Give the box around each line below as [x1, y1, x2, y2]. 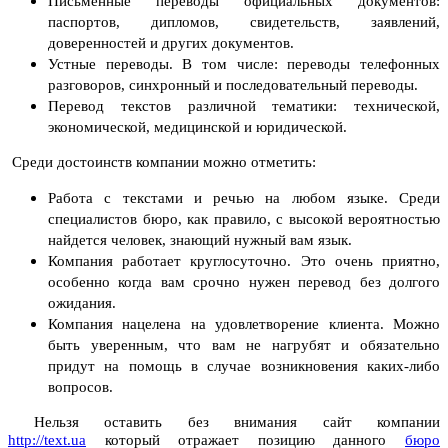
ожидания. [48, 295, 116, 312]
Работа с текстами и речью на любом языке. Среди [48, 190, 440, 207]
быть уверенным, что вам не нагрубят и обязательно [48, 337, 440, 354]
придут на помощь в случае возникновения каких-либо [48, 358, 440, 375]
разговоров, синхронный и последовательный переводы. [48, 77, 418, 94]
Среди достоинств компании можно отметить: [8, 154, 316, 171]
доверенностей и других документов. [48, 35, 294, 52]
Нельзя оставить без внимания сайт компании [8, 414, 440, 431]
